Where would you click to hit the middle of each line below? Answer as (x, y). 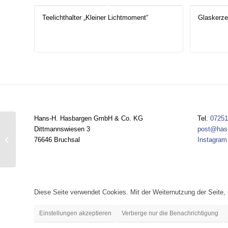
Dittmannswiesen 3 (62, 129)
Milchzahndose (40, 139)
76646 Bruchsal (57, 140)
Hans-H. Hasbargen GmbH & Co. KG (89, 119)
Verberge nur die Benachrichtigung (170, 213)
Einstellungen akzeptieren (75, 213)
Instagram (212, 140)
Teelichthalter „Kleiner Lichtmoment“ (95, 18)
